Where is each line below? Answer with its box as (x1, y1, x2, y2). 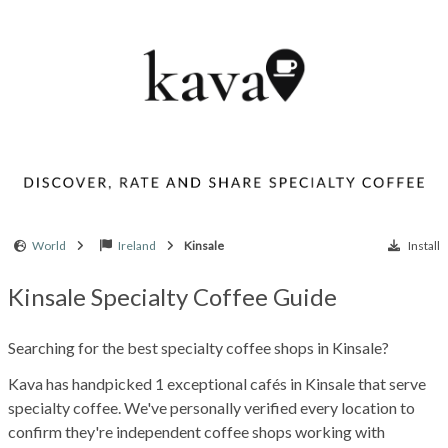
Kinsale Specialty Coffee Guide (8, 281, 337, 311)
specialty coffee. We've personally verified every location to (8, 397, 415, 417)
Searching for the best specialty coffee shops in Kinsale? (8, 337, 389, 357)
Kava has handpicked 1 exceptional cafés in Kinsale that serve (8, 373, 426, 393)
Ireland (118, 237, 156, 253)
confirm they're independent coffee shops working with (8, 421, 385, 441)
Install (408, 237, 440, 253)
